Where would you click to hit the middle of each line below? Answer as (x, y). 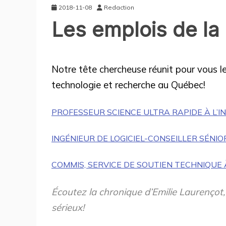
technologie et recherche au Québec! (128, 84)
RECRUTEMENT (140, 62)
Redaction (119, 7)
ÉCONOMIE (81, 62)
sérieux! (68, 207)
